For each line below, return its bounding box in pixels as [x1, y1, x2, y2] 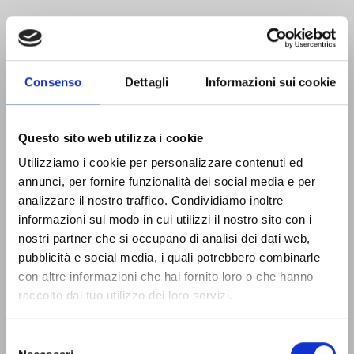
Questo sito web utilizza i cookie [18, 130, 204, 145]
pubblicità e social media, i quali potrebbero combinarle [18, 250, 320, 265]
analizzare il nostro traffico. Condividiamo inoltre [18, 194, 284, 208]
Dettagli [125, 74, 168, 88]
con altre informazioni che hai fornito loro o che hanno [18, 269, 314, 284]
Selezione [6, 331, 57, 345]
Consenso [24, 74, 82, 88]
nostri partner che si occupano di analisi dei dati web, [18, 232, 311, 246]
